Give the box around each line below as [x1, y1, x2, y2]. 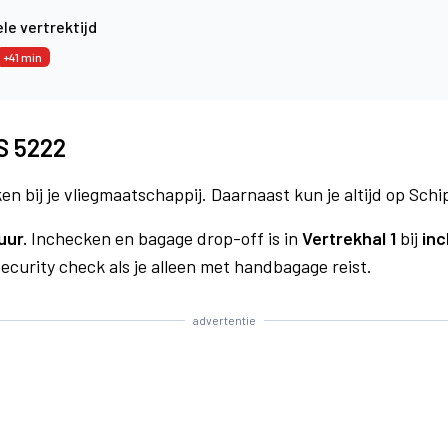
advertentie [192, 313, 256, 327]
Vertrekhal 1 [302, 227, 396, 249]
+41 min [3, 50, 42, 64]
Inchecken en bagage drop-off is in [27, 227, 302, 249]
